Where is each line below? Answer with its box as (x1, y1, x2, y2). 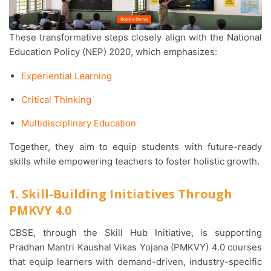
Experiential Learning (21, 70, 112, 82)
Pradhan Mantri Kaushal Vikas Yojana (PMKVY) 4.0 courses (9, 241, 262, 253)
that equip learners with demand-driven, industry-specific (9, 255, 262, 267)
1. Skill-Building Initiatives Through (9, 185, 232, 202)
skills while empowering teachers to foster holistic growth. (9, 155, 260, 167)
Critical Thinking (21, 93, 91, 105)
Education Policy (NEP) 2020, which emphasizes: (9, 45, 217, 57)
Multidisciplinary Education (21, 117, 136, 129)
